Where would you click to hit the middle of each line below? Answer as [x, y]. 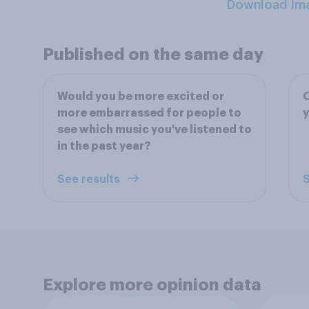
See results [90, 179]
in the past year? [104, 146]
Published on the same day [153, 54]
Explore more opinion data [152, 285]
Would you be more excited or [141, 97]
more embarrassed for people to [149, 113]
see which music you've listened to [154, 130]
